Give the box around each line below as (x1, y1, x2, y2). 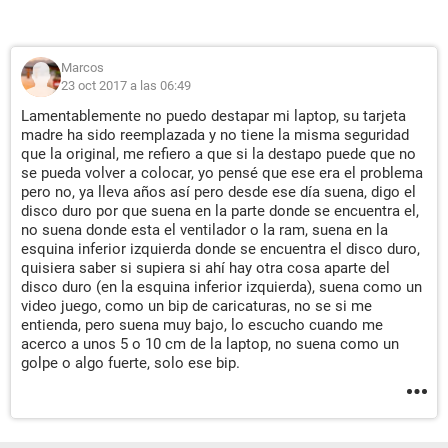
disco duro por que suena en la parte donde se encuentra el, (21, 202, 419, 220)
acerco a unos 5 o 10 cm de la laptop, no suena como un (21, 335, 399, 353)
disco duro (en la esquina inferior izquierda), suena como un (21, 278, 422, 296)
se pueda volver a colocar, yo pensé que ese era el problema (21, 164, 423, 182)
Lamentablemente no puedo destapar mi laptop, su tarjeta (21, 107, 406, 125)
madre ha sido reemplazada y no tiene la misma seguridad (21, 126, 409, 144)
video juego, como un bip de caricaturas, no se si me (21, 297, 372, 315)
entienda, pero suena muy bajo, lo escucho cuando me (21, 316, 383, 334)
